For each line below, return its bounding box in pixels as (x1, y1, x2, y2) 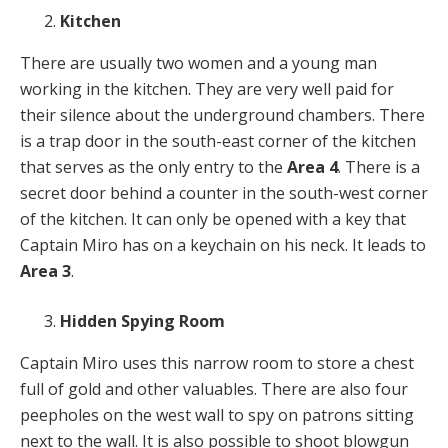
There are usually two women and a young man (20, 52, 377, 75)
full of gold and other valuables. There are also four (20, 378, 408, 401)
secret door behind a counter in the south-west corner (20, 182, 428, 205)
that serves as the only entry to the (20, 156, 287, 179)
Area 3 (20, 260, 71, 283)
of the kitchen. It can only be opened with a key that (20, 208, 406, 231)
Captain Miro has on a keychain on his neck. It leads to (20, 234, 426, 257)
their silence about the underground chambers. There (20, 104, 425, 127)
